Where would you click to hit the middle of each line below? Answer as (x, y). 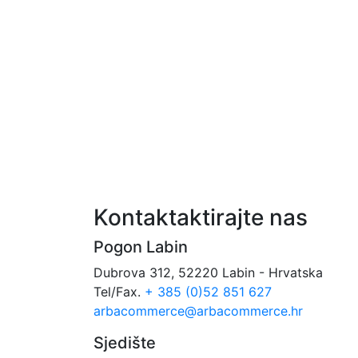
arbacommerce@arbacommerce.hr (198, 311)
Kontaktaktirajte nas (201, 217)
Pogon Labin (141, 247)
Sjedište (125, 343)
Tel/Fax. (119, 292)
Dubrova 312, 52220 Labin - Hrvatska (208, 272)
